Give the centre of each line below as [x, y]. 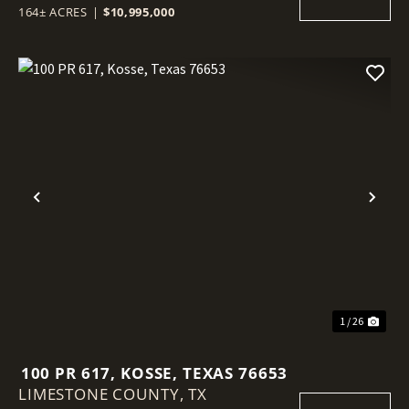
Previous [75, 212]
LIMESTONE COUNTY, [104, 393]
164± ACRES [53, 11]
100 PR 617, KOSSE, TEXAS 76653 [154, 372]
